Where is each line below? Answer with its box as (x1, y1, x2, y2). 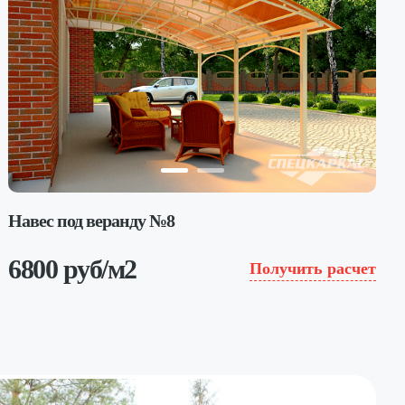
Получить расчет (249, 259, 376, 278)
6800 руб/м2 (8, 253, 137, 284)
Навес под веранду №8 (8, 210, 175, 231)
